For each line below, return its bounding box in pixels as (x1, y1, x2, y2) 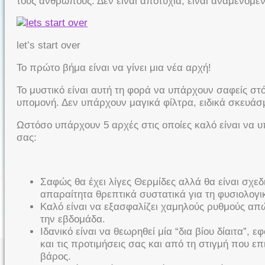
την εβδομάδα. (40, 214, 105, 225)
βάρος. (40, 251, 71, 263)
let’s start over (17, 40, 80, 51)
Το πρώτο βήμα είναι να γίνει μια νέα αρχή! (17, 62, 211, 73)
